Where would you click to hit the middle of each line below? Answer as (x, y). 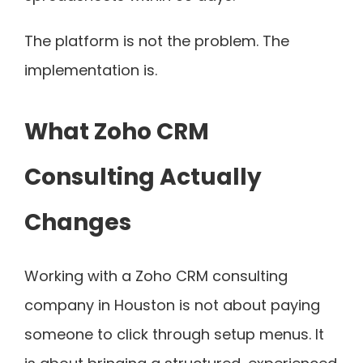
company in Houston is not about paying (172, 305)
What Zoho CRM (117, 131)
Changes (78, 222)
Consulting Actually (143, 177)
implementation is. (91, 70)
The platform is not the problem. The (157, 41)
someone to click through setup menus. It (174, 334)
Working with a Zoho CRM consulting (156, 275)
